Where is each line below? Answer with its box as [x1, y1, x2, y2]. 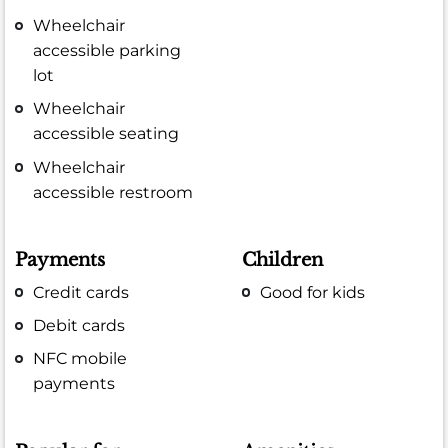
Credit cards [33, 282, 130, 302]
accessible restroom [33, 182, 194, 202]
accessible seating [33, 124, 180, 144]
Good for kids [260, 282, 366, 302]
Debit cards [33, 315, 126, 335]
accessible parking [33, 41, 182, 61]
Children [242, 249, 324, 272]
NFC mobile [33, 348, 128, 368]
